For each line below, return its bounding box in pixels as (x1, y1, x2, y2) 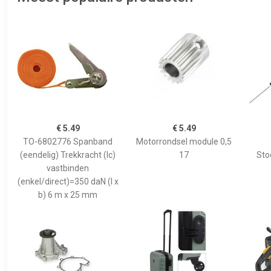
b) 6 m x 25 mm (38, 190, 97, 200)
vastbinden (47, 163, 89, 173)
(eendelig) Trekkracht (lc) (20, 150, 116, 160)
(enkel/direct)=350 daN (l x (17, 177, 119, 186)
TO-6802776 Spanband (23, 137, 113, 146)
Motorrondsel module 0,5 (136, 137, 232, 146)
